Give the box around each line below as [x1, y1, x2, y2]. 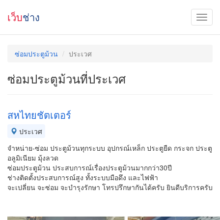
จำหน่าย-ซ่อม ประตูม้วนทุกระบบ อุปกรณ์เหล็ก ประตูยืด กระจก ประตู [7, 143, 212, 153]
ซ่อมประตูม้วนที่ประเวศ [7, 70, 126, 87]
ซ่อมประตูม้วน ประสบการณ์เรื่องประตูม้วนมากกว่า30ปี [7, 163, 172, 172]
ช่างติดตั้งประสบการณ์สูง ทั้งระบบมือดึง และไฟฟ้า [7, 172, 158, 182]
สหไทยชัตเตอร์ [7, 108, 71, 122]
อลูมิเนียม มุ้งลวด [7, 153, 58, 163]
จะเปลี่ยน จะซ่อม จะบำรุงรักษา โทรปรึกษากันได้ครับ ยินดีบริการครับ [7, 182, 213, 192]
